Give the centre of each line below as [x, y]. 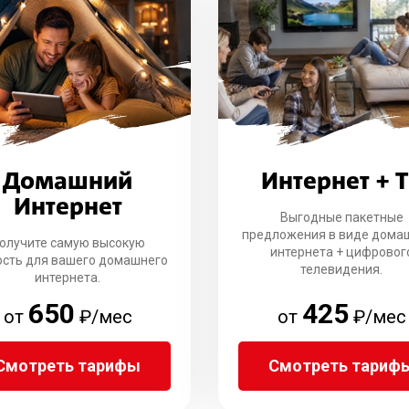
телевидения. [341, 269]
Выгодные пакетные [341, 217]
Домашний [68, 182]
